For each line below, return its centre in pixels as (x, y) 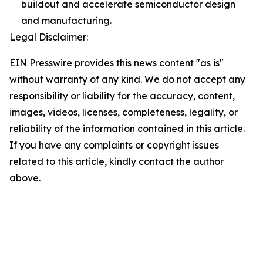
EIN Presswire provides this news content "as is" (117, 63)
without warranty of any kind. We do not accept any (127, 79)
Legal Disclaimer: (49, 37)
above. (25, 178)
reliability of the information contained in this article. (127, 129)
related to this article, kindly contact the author (117, 161)
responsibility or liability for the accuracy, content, (122, 96)
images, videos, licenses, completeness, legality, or (124, 112)
